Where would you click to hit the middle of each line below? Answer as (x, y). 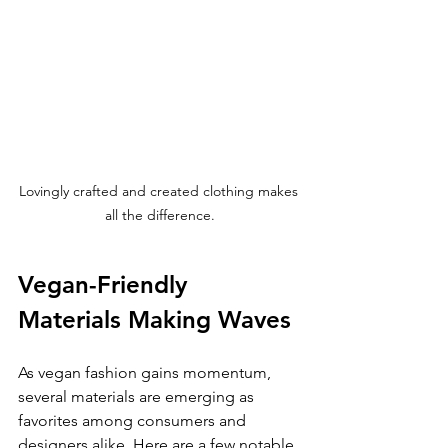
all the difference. (160, 215)
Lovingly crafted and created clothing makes (160, 191)
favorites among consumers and (134, 421)
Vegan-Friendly (106, 285)
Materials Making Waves (154, 320)
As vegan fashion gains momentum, (146, 373)
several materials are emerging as (138, 397)
